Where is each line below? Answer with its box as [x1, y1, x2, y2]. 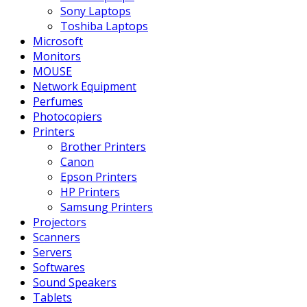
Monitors [33, 49, 81, 64]
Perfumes [33, 94, 83, 110]
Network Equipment [33, 79, 136, 95]
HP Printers [60, 184, 120, 200]
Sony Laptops [60, 3, 131, 19]
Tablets [33, 290, 72, 306]
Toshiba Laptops [60, 19, 148, 34]
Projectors [33, 214, 86, 230]
